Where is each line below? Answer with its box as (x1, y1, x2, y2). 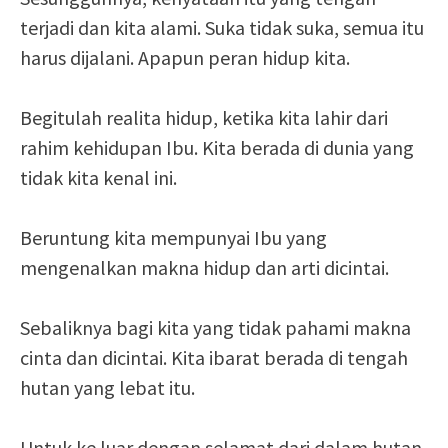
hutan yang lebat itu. (20, 375, 195, 400)
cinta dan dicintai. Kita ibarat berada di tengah (20, 345, 408, 370)
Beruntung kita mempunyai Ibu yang (20, 225, 327, 250)
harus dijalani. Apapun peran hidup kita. (20, 45, 350, 70)
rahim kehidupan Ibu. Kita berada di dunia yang (20, 135, 414, 160)
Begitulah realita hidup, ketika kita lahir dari (20, 105, 388, 130)
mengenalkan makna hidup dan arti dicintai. (20, 255, 389, 280)
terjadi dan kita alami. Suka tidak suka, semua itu (20, 15, 424, 40)
